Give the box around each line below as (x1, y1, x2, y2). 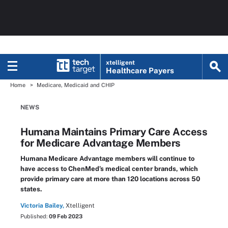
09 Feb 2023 (49, 213, 82, 219)
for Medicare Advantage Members (20, 137, 181, 149)
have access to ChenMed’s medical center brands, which (20, 165, 198, 173)
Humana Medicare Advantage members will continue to (20, 155, 194, 162)
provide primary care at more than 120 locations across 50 (20, 175, 200, 183)
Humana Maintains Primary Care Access (20, 126, 208, 138)
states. (20, 185, 42, 193)
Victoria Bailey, (20, 202, 64, 209)
